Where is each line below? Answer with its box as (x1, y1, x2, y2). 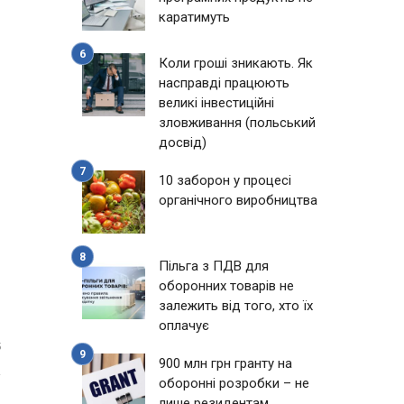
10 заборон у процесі (159, 172, 291, 188)
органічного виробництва (159, 192, 317, 208)
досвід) (159, 134, 207, 151)
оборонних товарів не (159, 278, 294, 294)
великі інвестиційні (159, 95, 274, 111)
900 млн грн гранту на (159, 355, 292, 372)
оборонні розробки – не (159, 375, 309, 391)
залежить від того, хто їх (159, 298, 313, 314)
